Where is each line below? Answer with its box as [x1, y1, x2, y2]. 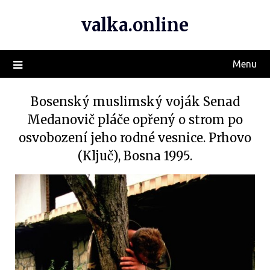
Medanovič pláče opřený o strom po [27, 112, 243, 127]
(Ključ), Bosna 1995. [78, 148, 192, 163]
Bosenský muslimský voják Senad [30, 94, 240, 109]
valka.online [81, 14, 189, 36]
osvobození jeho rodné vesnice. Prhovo [19, 130, 251, 145]
